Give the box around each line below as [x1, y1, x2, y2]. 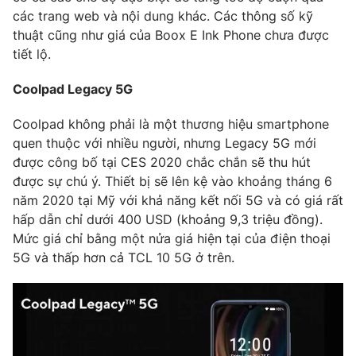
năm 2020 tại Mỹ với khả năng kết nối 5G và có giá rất [13, 192, 343, 208]
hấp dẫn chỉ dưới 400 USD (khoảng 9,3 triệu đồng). [13, 211, 323, 227]
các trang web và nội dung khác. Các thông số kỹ [13, 7, 313, 24]
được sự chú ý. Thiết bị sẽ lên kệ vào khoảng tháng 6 [13, 172, 332, 189]
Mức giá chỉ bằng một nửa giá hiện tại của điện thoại [13, 230, 331, 246]
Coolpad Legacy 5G [13, 80, 133, 97]
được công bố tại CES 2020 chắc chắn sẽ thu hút [13, 153, 311, 170]
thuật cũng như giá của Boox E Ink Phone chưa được [13, 26, 329, 43]
